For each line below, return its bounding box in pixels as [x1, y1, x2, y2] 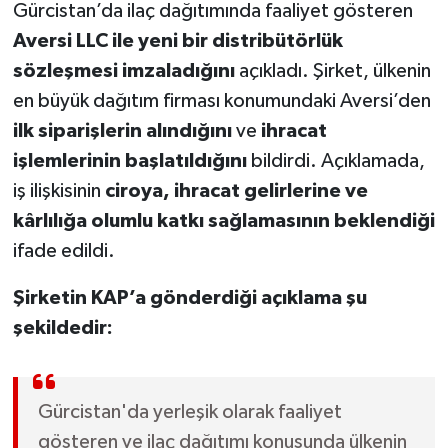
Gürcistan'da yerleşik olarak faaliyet [37, 401, 342, 422]
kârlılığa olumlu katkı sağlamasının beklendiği [12, 210, 435, 231]
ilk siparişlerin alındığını [12, 120, 232, 141]
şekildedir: [12, 317, 113, 338]
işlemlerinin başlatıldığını [12, 150, 247, 171]
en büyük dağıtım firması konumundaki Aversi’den [12, 90, 431, 111]
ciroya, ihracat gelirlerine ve [104, 180, 368, 201]
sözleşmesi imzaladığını [12, 60, 235, 81]
